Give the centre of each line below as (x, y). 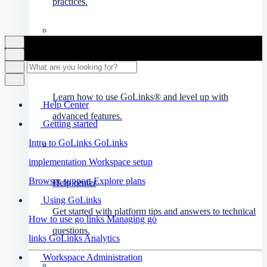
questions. (71, 230)
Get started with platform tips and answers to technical (154, 211)
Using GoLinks (71, 200)
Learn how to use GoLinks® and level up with (140, 97)
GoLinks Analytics (84, 238)
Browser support (61, 181)
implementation (59, 162)
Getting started (69, 123)
